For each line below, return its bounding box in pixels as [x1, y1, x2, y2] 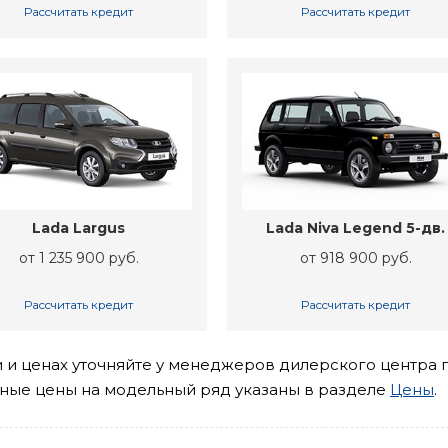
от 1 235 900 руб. [18, 249, 139, 268]
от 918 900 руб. [299, 249, 412, 268]
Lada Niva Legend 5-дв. [266, 219, 446, 238]
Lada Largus [32, 219, 126, 238]
